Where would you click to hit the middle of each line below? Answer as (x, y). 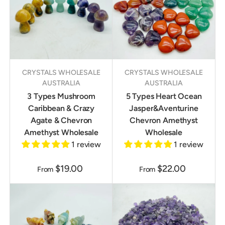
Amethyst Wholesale (61, 133)
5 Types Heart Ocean (164, 96)
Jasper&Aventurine (164, 108)
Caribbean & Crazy (61, 108)
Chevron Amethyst (164, 121)
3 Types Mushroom (61, 96)
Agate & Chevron (61, 121)
